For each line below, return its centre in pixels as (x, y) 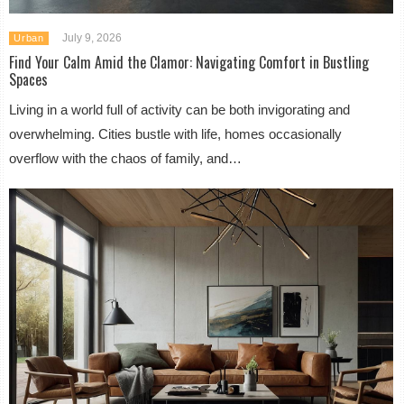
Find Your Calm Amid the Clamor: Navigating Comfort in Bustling (189, 62)
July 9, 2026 (92, 37)
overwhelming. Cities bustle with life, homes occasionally (176, 133)
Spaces (29, 79)
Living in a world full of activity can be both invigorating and (180, 109)
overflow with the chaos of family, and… (126, 158)
